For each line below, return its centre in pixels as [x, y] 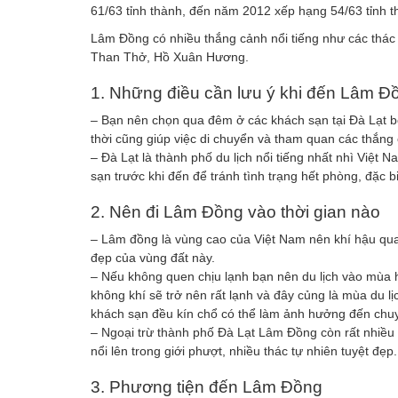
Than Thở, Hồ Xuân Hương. [170, 57]
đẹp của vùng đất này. [153, 258]
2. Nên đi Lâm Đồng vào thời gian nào [235, 212]
